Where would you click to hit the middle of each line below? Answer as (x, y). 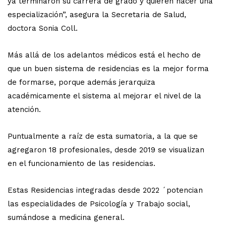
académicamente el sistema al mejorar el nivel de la (104, 96)
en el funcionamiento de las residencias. (81, 163)
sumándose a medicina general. (66, 217)
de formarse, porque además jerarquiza (81, 82)
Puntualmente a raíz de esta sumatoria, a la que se (103, 136)
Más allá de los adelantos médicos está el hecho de (104, 55)
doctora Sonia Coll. (43, 28)
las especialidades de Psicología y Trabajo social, (99, 204)
